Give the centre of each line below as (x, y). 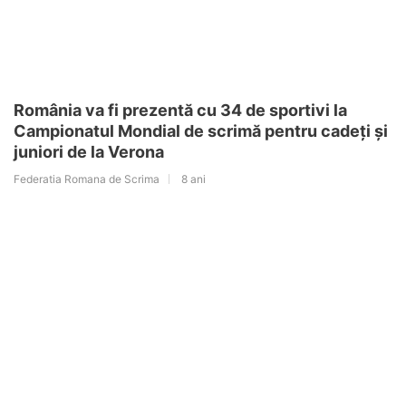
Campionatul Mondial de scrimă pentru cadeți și (201, 130)
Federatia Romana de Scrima (87, 179)
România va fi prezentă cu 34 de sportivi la (180, 110)
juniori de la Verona (89, 151)
